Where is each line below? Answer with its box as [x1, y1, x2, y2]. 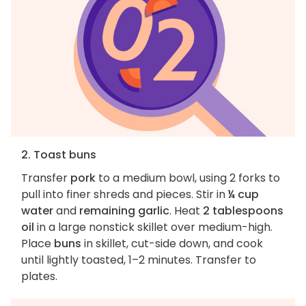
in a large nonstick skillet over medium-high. [34, 219, 273, 236]
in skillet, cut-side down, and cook [81, 236, 263, 252]
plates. [21, 268, 60, 285]
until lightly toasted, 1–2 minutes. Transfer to [21, 252, 256, 268]
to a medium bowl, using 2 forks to [96, 170, 280, 186]
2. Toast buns [21, 147, 96, 163]
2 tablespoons [203, 203, 283, 219]
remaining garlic [79, 203, 169, 219]
